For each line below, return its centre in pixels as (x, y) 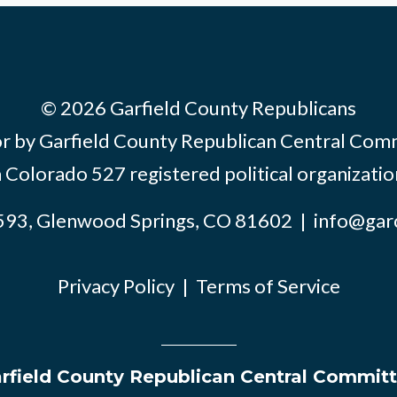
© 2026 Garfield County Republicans (198, 108)
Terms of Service (268, 286)
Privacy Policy (116, 286)
